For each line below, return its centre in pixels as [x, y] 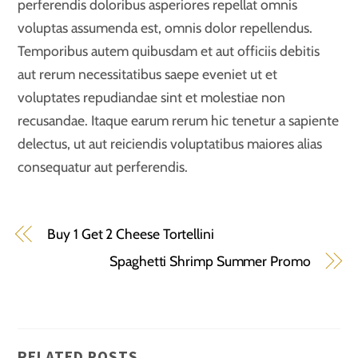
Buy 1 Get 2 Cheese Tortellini [131, 234]
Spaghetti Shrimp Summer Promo [210, 261]
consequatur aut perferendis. [103, 167]
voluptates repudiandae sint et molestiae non [152, 97]
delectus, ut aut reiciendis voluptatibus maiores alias [170, 144]
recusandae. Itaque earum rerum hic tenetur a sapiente [179, 121]
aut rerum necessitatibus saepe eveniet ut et [148, 74]
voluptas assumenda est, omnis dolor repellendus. [165, 28]
